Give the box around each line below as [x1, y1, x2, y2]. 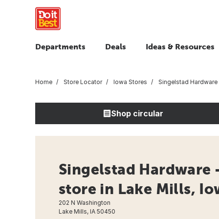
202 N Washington [59, 198, 110, 206]
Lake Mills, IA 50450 [59, 207, 115, 215]
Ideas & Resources [146, 42, 215, 51]
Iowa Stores [112, 78, 147, 86]
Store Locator [62, 78, 102, 86]
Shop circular [110, 108, 163, 118]
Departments [35, 42, 86, 51]
